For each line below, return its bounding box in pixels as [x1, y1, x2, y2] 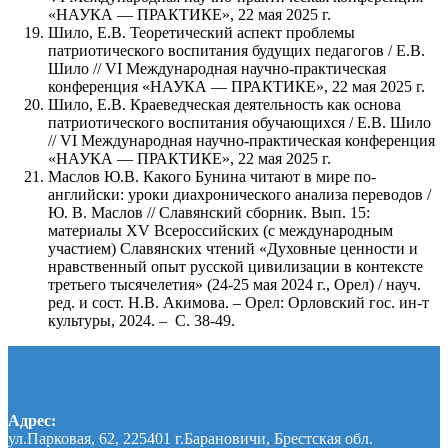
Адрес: [8, 411, 56, 429]
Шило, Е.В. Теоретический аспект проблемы [48, 23, 355, 41]
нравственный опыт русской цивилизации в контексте [48, 257, 423, 275]
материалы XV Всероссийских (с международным [48, 221, 393, 239]
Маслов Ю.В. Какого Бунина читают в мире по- [48, 167, 376, 185]
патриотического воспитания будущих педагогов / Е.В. [48, 41, 425, 59]
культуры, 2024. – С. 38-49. [48, 311, 235, 329]
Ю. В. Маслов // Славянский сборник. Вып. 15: [48, 203, 370, 221]
